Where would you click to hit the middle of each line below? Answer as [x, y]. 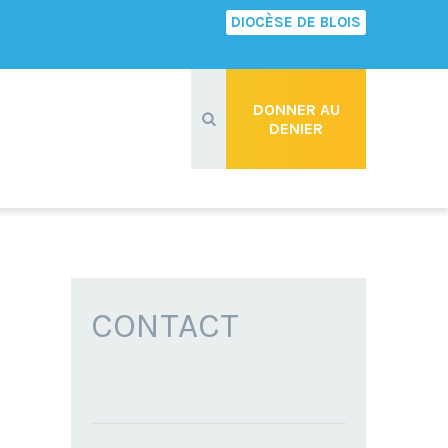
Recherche [214, 74]
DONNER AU [296, 109]
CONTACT [165, 325]
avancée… [210, 86]
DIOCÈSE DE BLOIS [296, 22]
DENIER [296, 128]
